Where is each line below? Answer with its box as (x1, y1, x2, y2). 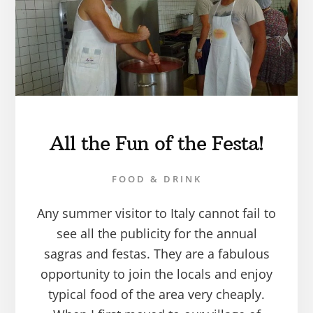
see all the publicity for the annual (56, 225, 257, 242)
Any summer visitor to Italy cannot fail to (37, 205, 276, 222)
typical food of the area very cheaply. (48, 286, 265, 303)
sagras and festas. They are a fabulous (43, 245, 270, 263)
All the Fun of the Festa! (50, 131, 263, 156)
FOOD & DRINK (111, 173, 202, 186)
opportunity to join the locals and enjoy (41, 265, 272, 283)
